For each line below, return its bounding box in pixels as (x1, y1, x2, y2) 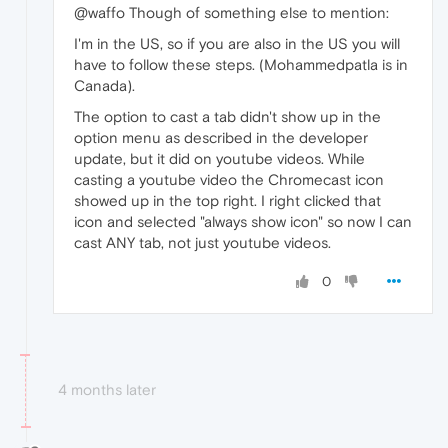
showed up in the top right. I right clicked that (74, 192, 381, 210)
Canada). (74, 77, 135, 95)
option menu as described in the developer (74, 129, 368, 147)
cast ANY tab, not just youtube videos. (74, 234, 331, 252)
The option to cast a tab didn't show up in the (74, 108, 381, 126)
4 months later (58, 381, 156, 399)
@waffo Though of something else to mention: (74, 4, 389, 22)
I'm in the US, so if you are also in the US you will (74, 35, 400, 53)
